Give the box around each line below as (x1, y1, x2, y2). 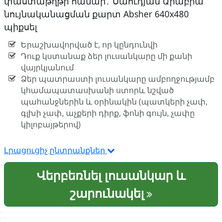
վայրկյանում (20, 62, 74, 73)
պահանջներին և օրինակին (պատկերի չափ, (20, 96, 208, 108)
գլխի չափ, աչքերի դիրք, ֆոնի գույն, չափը (20, 108, 195, 119)
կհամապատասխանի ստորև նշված (20, 85, 174, 96)
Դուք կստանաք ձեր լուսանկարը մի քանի (20, 51, 192, 62)
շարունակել (70, 185, 144, 202)
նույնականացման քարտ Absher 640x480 (4, 8, 189, 20)
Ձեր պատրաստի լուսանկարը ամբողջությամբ (20, 73, 215, 85)
